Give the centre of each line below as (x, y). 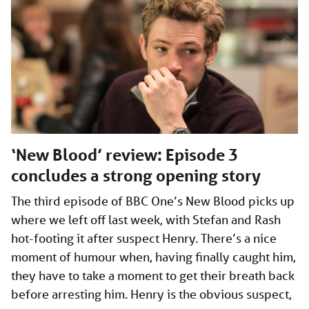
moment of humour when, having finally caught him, (153, 257)
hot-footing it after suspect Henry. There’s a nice (144, 238)
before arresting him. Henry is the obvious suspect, (151, 294)
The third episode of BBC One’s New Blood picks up (153, 201)
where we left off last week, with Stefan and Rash (146, 220)
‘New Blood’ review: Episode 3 (124, 155)
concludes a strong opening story (136, 176)
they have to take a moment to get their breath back (153, 276)
